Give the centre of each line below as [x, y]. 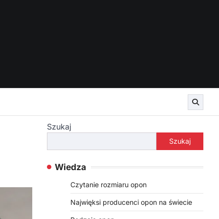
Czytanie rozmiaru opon [109, 185]
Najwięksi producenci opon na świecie [131, 202]
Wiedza [70, 167]
